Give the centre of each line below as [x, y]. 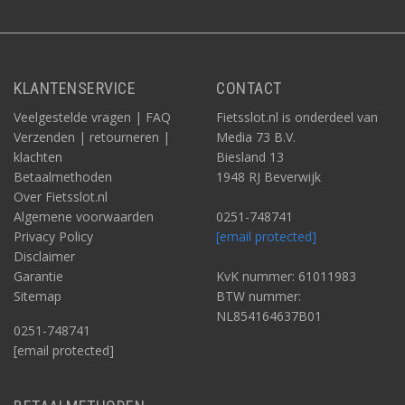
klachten [38, 157]
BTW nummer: [259, 297]
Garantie [38, 277]
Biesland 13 [250, 157]
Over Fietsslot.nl [61, 197]
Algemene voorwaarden [84, 217]
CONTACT [249, 89]
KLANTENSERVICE [75, 89]
